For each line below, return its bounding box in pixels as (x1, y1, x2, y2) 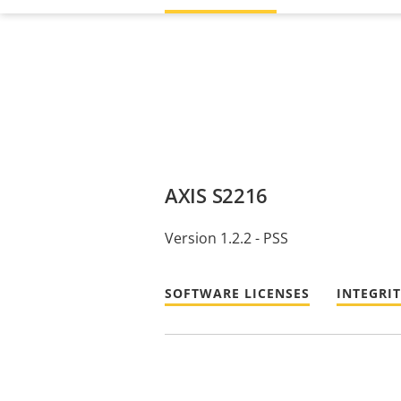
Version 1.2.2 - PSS (165, 227, 288, 248)
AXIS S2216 (165, 181, 268, 209)
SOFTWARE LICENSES (165, 285, 310, 303)
